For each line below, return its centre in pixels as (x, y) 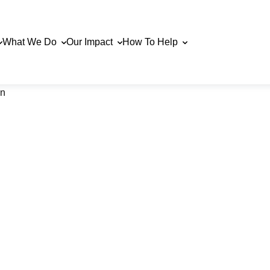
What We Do (31, 42)
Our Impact (91, 42)
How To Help (151, 42)
